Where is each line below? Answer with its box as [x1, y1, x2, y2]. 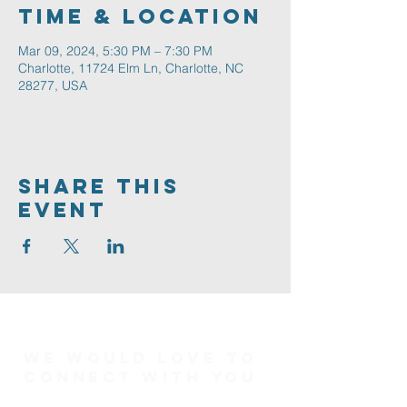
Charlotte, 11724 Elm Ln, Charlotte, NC [18, 60, 243, 76]
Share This [18, 174, 180, 199]
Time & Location [18, 4, 263, 29]
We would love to [23, 348, 258, 368]
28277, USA [18, 77, 87, 94]
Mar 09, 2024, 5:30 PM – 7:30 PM [18, 43, 213, 59]
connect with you [24, 367, 257, 387]
